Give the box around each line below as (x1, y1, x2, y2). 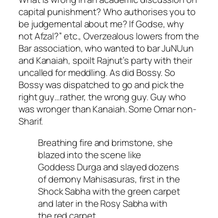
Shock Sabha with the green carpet (38, 184, 180, 198)
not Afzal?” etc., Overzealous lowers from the (18, 30, 199, 43)
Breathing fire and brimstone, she (38, 136, 173, 149)
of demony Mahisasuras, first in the (38, 172, 180, 185)
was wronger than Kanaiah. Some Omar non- (18, 103, 197, 116)
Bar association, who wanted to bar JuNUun (18, 42, 194, 55)
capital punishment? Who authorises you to (18, 5, 196, 18)
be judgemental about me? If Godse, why (18, 18, 184, 31)
